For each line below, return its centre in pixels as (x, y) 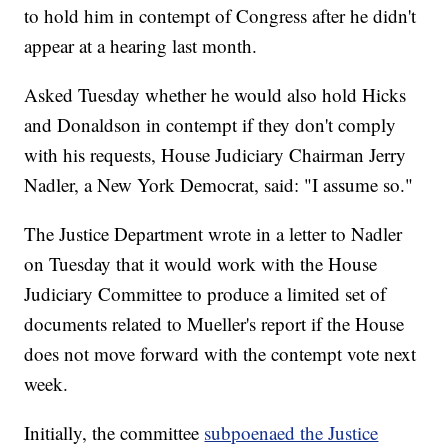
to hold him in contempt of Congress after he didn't (220, 16)
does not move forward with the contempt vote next (220, 354)
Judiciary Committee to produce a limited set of (205, 294)
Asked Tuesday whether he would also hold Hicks (215, 95)
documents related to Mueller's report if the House (214, 324)
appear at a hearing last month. (141, 46)
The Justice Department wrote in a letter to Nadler (213, 234)
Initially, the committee (114, 433)
